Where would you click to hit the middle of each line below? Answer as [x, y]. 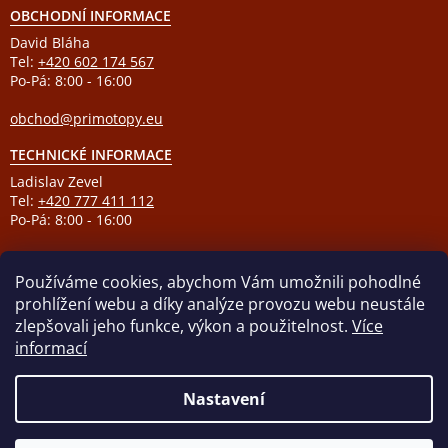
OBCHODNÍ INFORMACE [90, 15]
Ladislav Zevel [56, 181]
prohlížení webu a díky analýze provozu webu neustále [220, 304]
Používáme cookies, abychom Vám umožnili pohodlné [218, 282]
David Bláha [50, 42]
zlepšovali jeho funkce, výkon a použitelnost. [183, 326]
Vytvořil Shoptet [243, 384]
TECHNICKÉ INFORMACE [91, 154]
